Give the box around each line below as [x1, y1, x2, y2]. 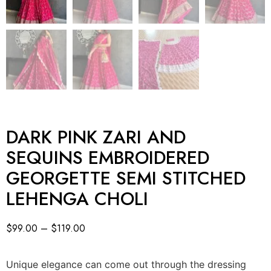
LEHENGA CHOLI [6, 186, 148, 212]
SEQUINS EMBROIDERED [6, 145, 209, 171]
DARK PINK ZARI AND [6, 124, 186, 151]
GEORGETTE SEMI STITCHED [6, 165, 246, 192]
